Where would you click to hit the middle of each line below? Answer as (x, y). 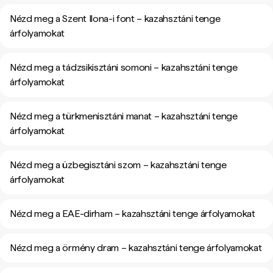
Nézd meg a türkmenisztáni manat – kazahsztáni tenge (124, 116)
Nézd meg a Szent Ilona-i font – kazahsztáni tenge (115, 19)
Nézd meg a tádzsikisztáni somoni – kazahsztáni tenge (124, 67)
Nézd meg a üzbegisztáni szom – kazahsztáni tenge (118, 165)
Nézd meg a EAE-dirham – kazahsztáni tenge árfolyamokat (133, 214)
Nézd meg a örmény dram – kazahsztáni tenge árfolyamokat (136, 248)
